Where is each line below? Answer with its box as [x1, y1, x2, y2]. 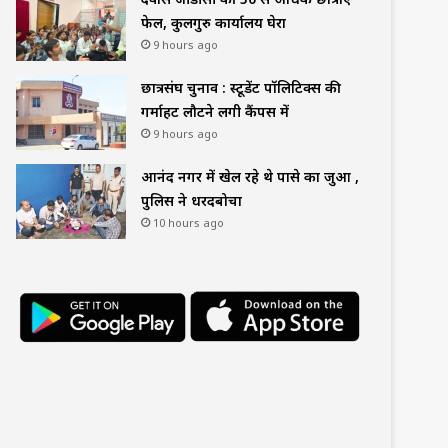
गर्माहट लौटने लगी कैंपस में [141, 101, 289, 121]
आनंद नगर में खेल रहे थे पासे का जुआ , [141, 166, 359, 186]
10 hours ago [153, 214, 224, 230]
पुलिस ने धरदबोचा [141, 190, 242, 210]
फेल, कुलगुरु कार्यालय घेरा [141, 12, 286, 32]
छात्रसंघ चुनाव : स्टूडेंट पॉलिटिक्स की [141, 77, 341, 97]
